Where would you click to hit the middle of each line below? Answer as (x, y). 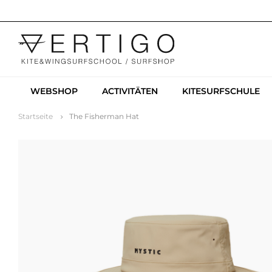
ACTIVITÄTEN (130, 91)
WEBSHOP (54, 91)
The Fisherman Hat (104, 116)
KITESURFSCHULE (221, 91)
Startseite (36, 116)
